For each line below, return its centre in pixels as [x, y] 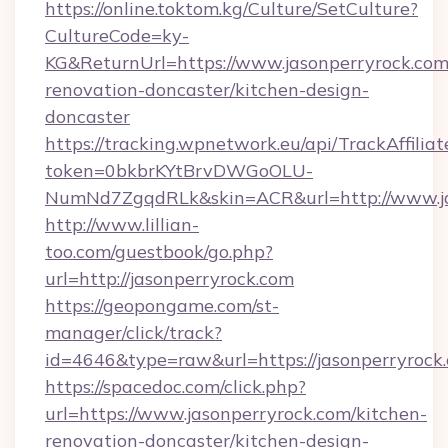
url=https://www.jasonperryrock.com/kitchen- [236, 413]
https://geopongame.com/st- [162, 305]
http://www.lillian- [122, 224]
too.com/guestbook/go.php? [159, 251]
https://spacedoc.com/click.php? [175, 386]
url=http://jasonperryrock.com [169, 278]
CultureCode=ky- [117, 35]
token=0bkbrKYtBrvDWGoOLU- [179, 170]
